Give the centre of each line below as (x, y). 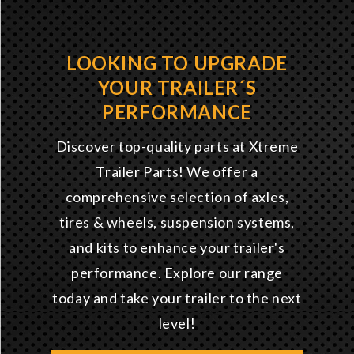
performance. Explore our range (177, 273)
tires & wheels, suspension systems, (177, 222)
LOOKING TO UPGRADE (177, 63)
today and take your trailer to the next (177, 298)
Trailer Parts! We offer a (177, 172)
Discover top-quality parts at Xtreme (177, 147)
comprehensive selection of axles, (177, 197)
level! (177, 324)
